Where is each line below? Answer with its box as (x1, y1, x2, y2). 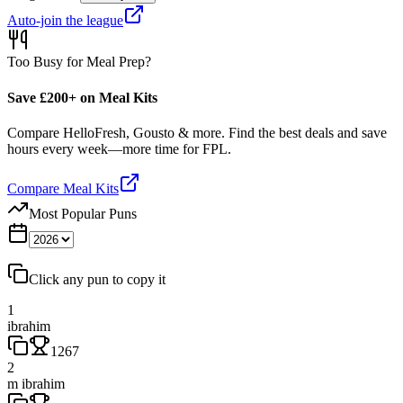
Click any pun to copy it (29, 271, 166, 287)
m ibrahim (7, 375, 65, 391)
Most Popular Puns (29, 205, 137, 221)
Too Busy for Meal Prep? (7, 54, 151, 70)
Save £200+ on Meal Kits (7, 89, 157, 105)
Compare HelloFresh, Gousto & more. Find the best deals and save (7, 124, 387, 140)
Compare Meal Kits (7, 180, 119, 196)
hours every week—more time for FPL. (7, 140, 231, 157)
